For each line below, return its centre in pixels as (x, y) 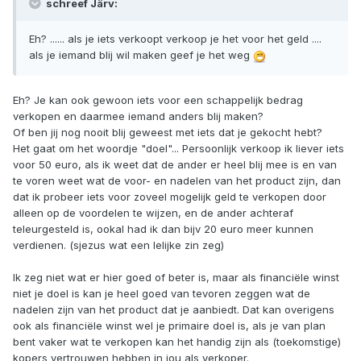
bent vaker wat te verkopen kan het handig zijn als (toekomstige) (177, 342)
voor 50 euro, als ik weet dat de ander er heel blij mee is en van (175, 165)
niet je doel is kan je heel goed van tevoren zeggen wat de (162, 294)
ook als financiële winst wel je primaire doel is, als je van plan (169, 326)
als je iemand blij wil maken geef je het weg (141, 55)
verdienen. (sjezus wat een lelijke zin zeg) (118, 245)
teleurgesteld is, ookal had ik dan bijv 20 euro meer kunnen (163, 229)
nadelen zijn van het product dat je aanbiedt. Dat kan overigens (174, 310)
